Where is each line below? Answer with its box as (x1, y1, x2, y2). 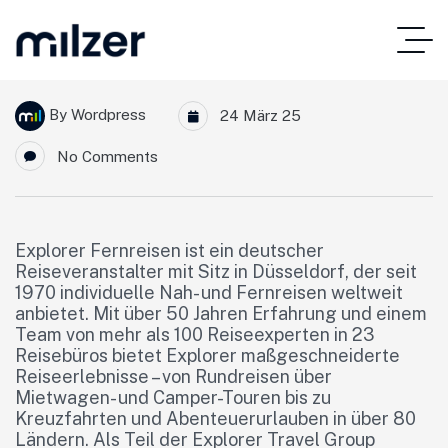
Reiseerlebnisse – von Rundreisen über (15, 366, 332, 387)
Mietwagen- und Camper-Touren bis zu (15, 387, 331, 408)
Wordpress (71, 105, 146, 123)
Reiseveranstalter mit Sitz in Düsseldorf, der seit (15, 261, 417, 282)
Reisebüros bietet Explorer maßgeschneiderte (15, 345, 400, 366)
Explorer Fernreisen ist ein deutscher (15, 240, 324, 261)
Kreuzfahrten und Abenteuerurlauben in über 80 (15, 408, 416, 429)
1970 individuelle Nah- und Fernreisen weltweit (15, 282, 403, 303)
